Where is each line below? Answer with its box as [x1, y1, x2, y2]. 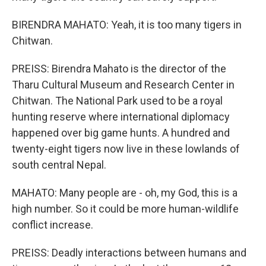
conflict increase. [12, 218, 93, 231]
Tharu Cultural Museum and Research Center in [12, 78, 235, 91]
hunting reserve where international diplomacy [12, 110, 230, 123]
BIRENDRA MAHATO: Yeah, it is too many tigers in [12, 18, 242, 31]
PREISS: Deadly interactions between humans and [12, 246, 246, 259]
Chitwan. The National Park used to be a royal [12, 94, 223, 107]
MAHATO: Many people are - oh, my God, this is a [12, 186, 237, 199]
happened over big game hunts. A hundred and [12, 126, 230, 139]
